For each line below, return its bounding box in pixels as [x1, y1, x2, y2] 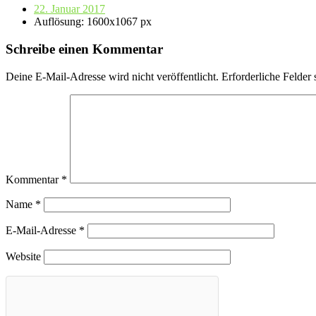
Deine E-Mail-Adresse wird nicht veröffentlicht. [6, 70, 219, 83]
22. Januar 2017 [34, 3, 105, 16]
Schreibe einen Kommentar [6, 42, 163, 57]
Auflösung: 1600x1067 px [34, 16, 152, 28]
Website [6, 250, 41, 262]
